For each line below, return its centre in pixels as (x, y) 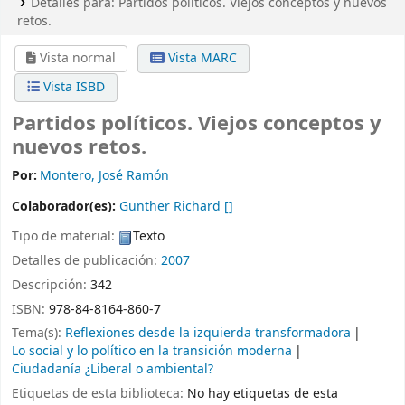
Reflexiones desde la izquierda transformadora (208, 334)
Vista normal (76, 58)
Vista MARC (200, 58)
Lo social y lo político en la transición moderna (152, 352)
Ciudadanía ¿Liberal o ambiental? (113, 370)
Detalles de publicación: (86, 260)
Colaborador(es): (66, 207)
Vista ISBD (73, 87)
